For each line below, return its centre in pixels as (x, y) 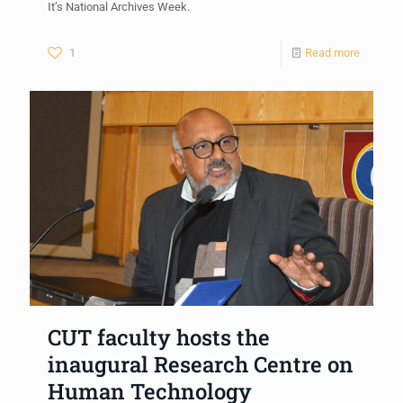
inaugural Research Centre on (201, 364)
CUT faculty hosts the (159, 337)
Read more (332, 52)
